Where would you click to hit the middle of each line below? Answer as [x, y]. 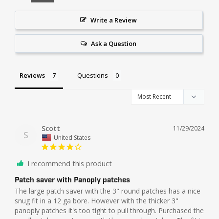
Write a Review [114, 20]
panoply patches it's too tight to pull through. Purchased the [109, 210]
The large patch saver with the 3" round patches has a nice [108, 191]
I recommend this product [70, 163]
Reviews [32, 75]
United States [72, 137]
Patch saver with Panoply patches [72, 180]
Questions [93, 75]
